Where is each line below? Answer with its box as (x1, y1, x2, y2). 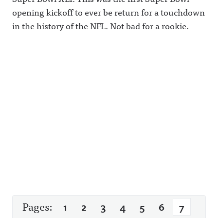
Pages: (22, 198, 54, 215)
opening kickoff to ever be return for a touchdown (12, 5, 205, 19)
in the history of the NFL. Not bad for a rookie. (12, 18, 189, 33)
